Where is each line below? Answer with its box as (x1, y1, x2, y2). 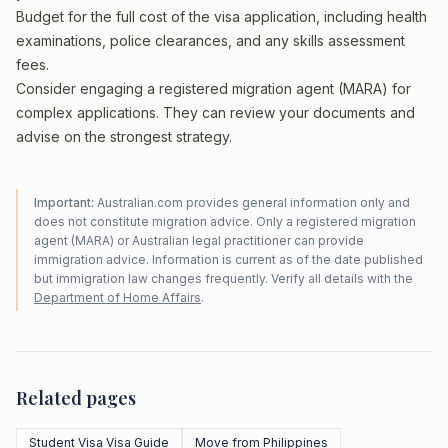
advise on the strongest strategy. (16, 128, 232, 145)
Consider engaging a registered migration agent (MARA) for (16, 80, 411, 97)
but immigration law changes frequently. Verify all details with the (34, 271, 413, 286)
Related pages (16, 386, 136, 410)
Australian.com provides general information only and (94, 195, 410, 210)
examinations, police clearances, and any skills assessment (16, 32, 405, 49)
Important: (34, 195, 94, 210)
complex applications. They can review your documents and (16, 104, 415, 121)
